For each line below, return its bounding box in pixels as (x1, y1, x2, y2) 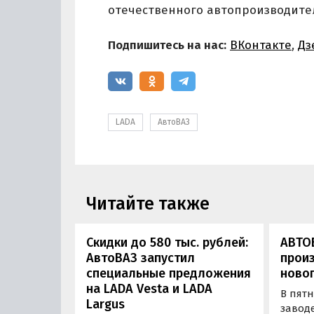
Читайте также (86, 193, 210, 214)
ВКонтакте (230, 37, 292, 53)
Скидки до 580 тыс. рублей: (86, 235, 248, 251)
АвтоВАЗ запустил (86, 250, 195, 266)
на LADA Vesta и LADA (86, 281, 212, 297)
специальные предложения (86, 266, 251, 282)
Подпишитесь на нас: (108, 37, 226, 53)
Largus (86, 296, 125, 313)
